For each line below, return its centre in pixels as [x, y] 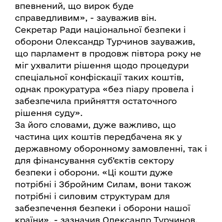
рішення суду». [49, 113]
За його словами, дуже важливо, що [95, 125]
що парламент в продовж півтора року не [108, 53]
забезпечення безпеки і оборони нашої [103, 208]
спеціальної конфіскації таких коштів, [99, 77]
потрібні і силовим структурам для [92, 196]
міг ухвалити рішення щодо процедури [102, 65]
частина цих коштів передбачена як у [98, 137]
